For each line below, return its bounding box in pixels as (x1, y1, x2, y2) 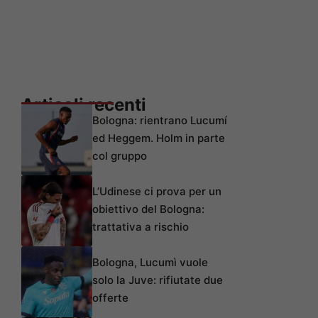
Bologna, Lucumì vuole (92, 255, 208, 269)
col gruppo (92, 148, 147, 163)
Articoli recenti (21, 94, 146, 115)
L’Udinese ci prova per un (92, 184, 221, 198)
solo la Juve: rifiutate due (92, 273, 223, 287)
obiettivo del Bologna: (92, 202, 204, 216)
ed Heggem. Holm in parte (92, 131, 225, 145)
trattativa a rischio (92, 219, 189, 234)
